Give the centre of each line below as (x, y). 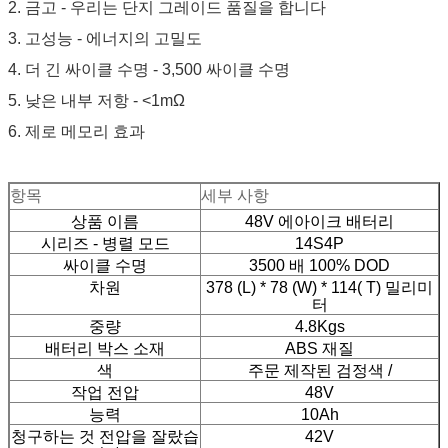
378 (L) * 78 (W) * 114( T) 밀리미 (319, 287)
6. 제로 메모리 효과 (76, 131)
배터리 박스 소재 (105, 348)
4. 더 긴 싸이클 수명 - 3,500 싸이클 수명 (149, 69)
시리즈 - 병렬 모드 (105, 243)
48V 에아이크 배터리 (319, 221)
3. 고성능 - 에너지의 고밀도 (105, 38)
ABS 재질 (319, 348)
